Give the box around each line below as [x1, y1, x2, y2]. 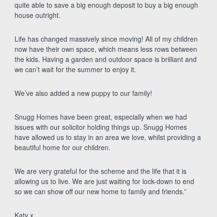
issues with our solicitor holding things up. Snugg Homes [15, 122, 187, 132]
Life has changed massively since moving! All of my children [15, 34, 198, 44]
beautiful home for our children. [15, 142, 110, 152]
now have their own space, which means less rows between [15, 44, 197, 54]
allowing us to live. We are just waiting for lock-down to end [15, 176, 194, 186]
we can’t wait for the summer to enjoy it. [15, 64, 136, 74]
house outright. [15, 10, 61, 20]
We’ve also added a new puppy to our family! [15, 88, 152, 98]
